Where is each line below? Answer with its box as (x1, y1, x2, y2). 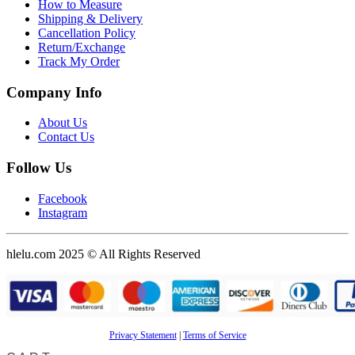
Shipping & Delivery (38, 11, 143, 25)
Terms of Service (182, 329, 246, 341)
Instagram (38, 205, 87, 219)
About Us (38, 116, 87, 130)
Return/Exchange (38, 40, 125, 54)
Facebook (38, 191, 87, 205)
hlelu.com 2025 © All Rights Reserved (6, 246, 200, 261)
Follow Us (6, 159, 71, 177)
